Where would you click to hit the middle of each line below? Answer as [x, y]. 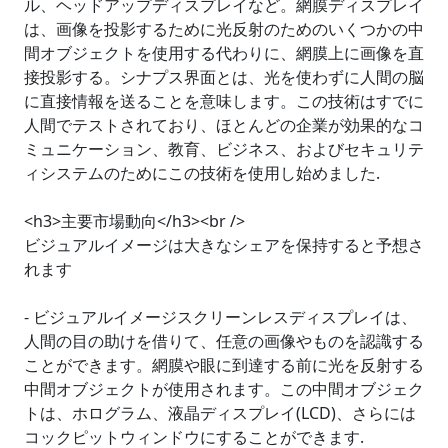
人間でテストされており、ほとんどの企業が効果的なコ [224, 125]
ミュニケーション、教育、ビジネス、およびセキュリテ [224, 149]
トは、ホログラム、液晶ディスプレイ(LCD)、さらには [220, 413]
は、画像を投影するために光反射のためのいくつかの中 [224, 29]
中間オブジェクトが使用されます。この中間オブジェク [224, 389]
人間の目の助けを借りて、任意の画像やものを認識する [224, 341]
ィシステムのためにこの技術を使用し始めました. [202, 173]
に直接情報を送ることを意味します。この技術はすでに [224, 101]
